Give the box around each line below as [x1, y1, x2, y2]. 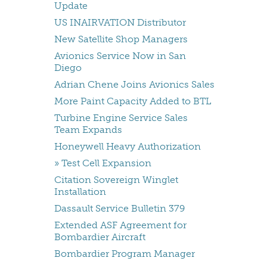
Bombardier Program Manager [54, 248, 195, 260]
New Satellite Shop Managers [54, 33, 188, 45]
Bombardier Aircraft [54, 231, 145, 243]
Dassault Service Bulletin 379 [54, 203, 185, 215]
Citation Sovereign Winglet [54, 174, 178, 186]
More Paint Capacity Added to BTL [54, 95, 211, 107]
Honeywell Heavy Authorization [54, 141, 201, 153]
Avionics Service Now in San [54, 50, 186, 62]
